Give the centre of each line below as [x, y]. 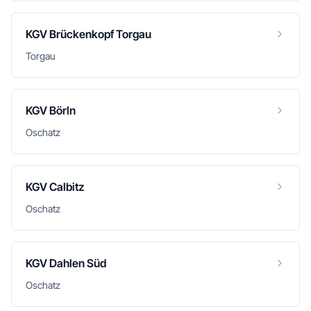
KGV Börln [51, 110]
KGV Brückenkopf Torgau [89, 34]
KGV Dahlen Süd [66, 263]
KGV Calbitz [55, 187]
